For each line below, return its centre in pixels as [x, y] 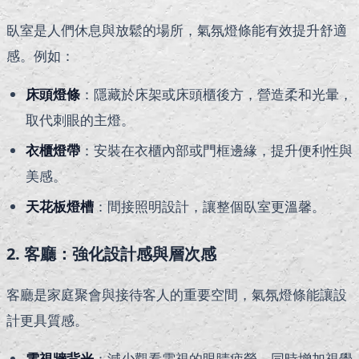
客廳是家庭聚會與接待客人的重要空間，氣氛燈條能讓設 [177, 295]
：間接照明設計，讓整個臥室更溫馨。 [210, 207]
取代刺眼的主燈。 [80, 119]
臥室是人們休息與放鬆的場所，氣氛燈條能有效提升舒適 [177, 30]
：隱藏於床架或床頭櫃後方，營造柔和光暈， [216, 94]
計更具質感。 [47, 321]
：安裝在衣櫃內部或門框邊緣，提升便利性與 [216, 150]
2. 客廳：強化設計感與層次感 [111, 254]
